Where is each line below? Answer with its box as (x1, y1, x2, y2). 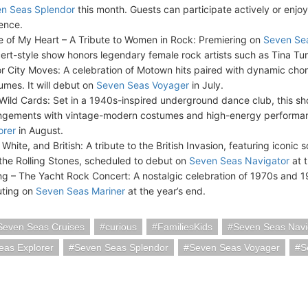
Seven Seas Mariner (36, 185, 125, 197)
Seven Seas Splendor (74, 242, 168, 253)
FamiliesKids (157, 221, 212, 232)
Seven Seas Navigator (189, 155, 289, 166)
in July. (189, 79, 223, 91)
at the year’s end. (125, 185, 206, 197)
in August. (16, 124, 63, 136)
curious (105, 221, 137, 232)
